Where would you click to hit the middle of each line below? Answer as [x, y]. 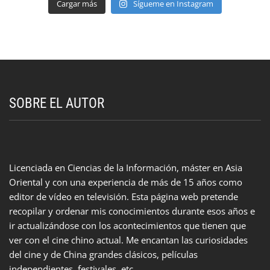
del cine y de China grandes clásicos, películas [103, 255]
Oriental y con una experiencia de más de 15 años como [126, 182]
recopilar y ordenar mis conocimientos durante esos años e [132, 211]
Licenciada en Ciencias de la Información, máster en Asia [126, 168]
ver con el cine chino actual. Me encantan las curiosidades [128, 240]
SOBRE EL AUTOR [57, 103]
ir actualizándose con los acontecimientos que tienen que [127, 226]
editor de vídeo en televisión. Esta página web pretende [124, 197]
